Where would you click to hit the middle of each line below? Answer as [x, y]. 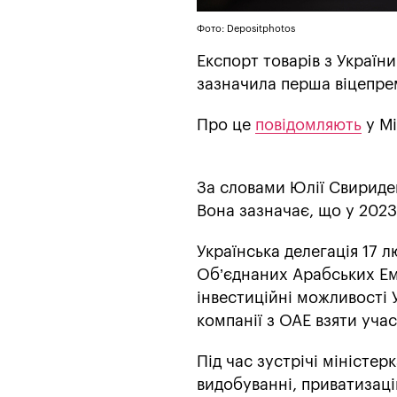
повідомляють [308, 125]
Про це [226, 125]
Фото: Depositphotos [246, 28]
